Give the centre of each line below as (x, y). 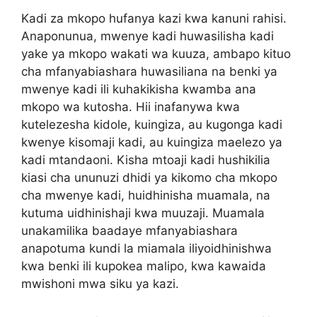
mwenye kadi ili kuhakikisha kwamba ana (139, 90)
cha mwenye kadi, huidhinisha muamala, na (146, 196)
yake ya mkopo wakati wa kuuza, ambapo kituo (156, 54)
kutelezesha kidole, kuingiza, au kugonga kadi (152, 125)
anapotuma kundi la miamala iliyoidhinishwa (146, 249)
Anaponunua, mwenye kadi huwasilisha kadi (148, 36)
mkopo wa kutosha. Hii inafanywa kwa (131, 107)
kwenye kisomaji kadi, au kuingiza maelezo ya (152, 143)
